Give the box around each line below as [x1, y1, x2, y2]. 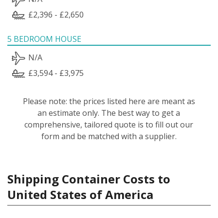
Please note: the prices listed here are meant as [22, 95, 195, 107]
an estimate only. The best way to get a [37, 107, 181, 118]
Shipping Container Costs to [7, 170, 170, 187]
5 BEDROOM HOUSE [7, 33, 81, 44]
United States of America [7, 186, 153, 202]
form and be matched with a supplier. [41, 130, 177, 142]
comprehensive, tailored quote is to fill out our [24, 119, 194, 130]
